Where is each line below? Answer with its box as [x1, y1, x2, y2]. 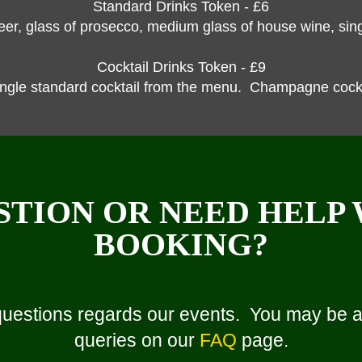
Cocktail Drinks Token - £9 [96, 58, 266, 75]
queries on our [74, 329, 200, 351]
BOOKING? [94, 225, 268, 263]
